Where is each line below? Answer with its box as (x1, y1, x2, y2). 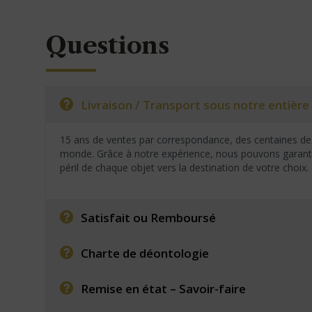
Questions (45, 31, 169, 60)
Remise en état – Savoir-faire (81, 281, 247, 297)
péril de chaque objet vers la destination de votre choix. (60, 161, 309, 174)
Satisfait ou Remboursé (81, 210, 217, 226)
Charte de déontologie (81, 245, 210, 261)
